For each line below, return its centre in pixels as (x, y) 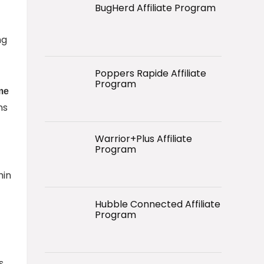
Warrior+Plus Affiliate (143, 138)
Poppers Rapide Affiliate (151, 73)
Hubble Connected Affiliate (158, 204)
